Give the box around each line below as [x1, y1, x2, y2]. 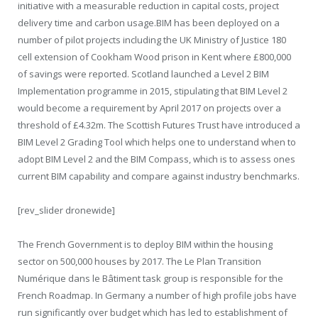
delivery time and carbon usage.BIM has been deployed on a [18, 16, 280, 30]
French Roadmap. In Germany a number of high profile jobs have [18, 289, 297, 302]
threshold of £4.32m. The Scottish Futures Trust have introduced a [18, 119, 300, 132]
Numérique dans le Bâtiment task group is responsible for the [18, 272, 283, 285]
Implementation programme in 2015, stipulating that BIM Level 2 [18, 84, 287, 98]
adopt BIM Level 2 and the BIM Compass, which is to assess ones [18, 153, 295, 166]
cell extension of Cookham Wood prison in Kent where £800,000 [18, 50, 291, 64]
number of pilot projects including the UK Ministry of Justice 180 [18, 33, 286, 47]
